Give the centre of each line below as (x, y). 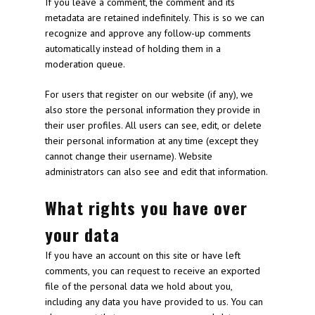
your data (82, 234)
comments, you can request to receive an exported (153, 271)
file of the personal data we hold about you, (139, 286)
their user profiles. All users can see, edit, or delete (153, 125)
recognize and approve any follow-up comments (148, 33)
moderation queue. (85, 64)
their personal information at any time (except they (152, 141)
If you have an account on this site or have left (143, 255)
